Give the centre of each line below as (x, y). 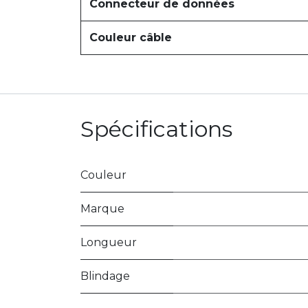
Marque (102, 209)
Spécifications (156, 129)
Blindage (105, 276)
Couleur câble (131, 37)
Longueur (109, 242)
